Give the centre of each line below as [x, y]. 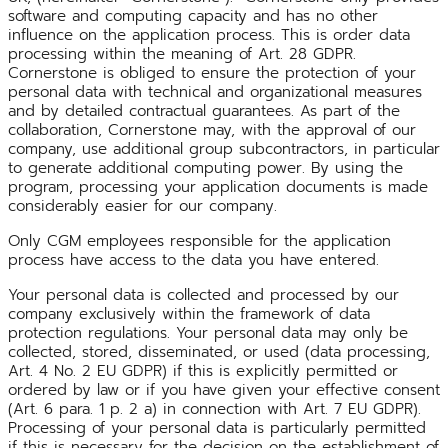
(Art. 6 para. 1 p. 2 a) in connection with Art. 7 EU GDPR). [214, 408]
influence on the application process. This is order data [209, 34]
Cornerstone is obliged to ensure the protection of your [212, 72]
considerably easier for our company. [142, 205]
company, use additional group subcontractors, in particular [224, 148]
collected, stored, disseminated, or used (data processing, [219, 351]
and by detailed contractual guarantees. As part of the [204, 110]
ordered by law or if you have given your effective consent [224, 389]
